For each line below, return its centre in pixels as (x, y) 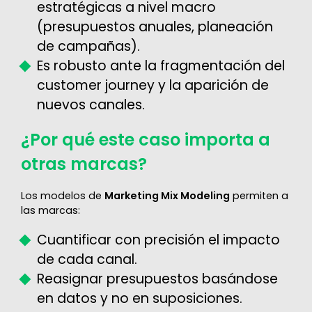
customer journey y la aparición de (153, 85)
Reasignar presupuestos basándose (157, 279)
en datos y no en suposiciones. (139, 298)
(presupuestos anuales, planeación (155, 26)
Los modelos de (62, 195)
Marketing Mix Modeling (167, 195)
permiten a (259, 195)
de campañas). (88, 46)
